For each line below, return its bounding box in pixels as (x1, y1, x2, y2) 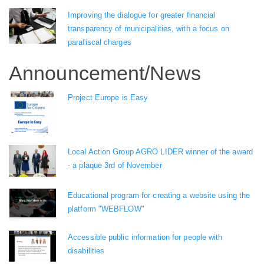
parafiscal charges (68, 37, 131, 47)
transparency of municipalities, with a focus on (68, 24, 229, 33)
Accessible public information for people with (68, 232, 223, 242)
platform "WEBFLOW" (68, 204, 144, 213)
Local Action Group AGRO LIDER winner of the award (68, 147, 253, 157)
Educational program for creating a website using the (68, 190, 250, 200)
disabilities (68, 246, 105, 255)
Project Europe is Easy (68, 93, 148, 103)
